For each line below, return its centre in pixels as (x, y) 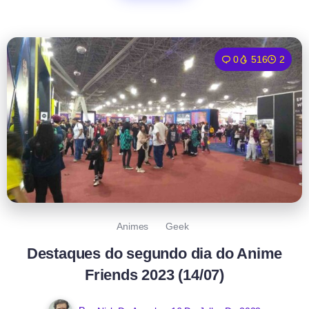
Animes (133, 226)
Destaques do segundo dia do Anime (154, 253)
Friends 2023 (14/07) (154, 275)
